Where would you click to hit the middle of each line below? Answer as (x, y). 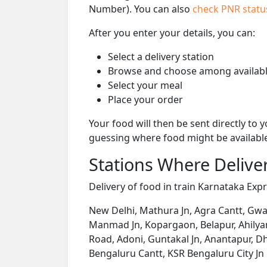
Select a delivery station (161, 56)
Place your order (145, 99)
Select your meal (145, 85)
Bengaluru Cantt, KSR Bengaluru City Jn (176, 253)
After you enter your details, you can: (172, 32)
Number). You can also (141, 9)
